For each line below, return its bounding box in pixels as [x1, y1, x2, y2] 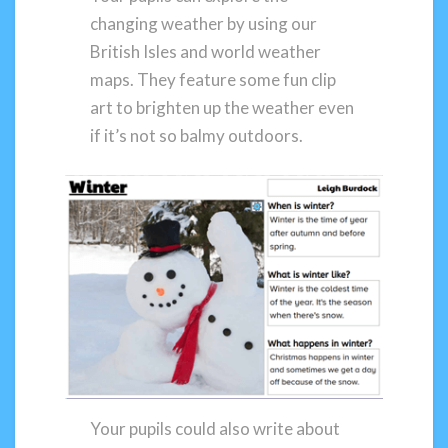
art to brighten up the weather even [90, 96, 355, 118]
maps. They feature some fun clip [90, 68, 337, 90]
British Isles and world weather [90, 40, 322, 62]
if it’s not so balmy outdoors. [90, 124, 304, 146]
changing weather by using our [90, 12, 318, 34]
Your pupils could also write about [90, 418, 341, 440]
